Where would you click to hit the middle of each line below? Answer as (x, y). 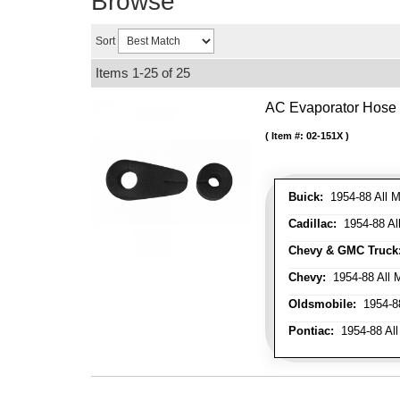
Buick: (306, 197)
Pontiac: (311, 331)
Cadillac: (312, 224)
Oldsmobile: (322, 304)
